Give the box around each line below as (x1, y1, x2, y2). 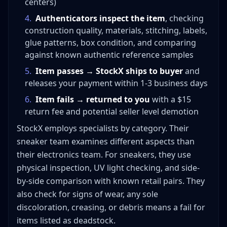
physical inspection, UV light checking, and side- (17, 162, 200, 174)
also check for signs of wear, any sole (17, 188, 158, 200)
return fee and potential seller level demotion (25, 106, 199, 118)
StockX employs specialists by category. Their (17, 123, 189, 134)
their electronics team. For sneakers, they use (17, 149, 191, 161)
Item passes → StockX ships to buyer (35, 65, 183, 77)
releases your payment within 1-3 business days (25, 78, 208, 89)
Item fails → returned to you (35, 94, 150, 105)
